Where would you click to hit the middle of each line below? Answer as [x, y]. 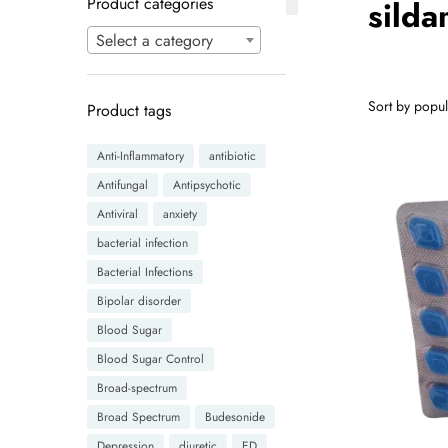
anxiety [180, 213]
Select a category [154, 41]
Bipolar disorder [139, 300]
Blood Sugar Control [150, 358]
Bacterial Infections [145, 271]
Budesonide [235, 416]
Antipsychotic [207, 184]
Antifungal [122, 184]
